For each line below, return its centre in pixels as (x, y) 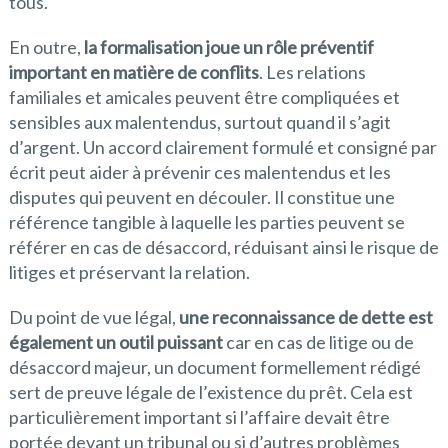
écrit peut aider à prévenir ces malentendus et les (199, 172)
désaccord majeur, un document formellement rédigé (214, 367)
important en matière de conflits (133, 72)
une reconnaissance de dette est (305, 317)
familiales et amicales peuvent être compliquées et (204, 97)
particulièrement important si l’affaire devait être (199, 417)
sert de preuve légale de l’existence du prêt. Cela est (210, 392)
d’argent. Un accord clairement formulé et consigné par (222, 147)
